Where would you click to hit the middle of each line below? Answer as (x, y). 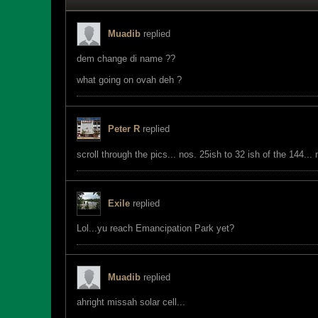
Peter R (124, 129)
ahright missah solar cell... (131, 302)
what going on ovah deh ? (129, 80)
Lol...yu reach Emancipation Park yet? (155, 228)
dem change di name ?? (126, 59)
